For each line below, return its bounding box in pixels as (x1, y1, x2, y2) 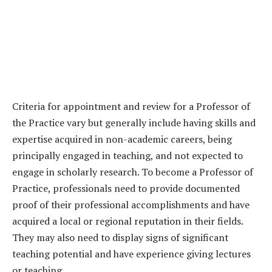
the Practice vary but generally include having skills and (12, 116, 256, 130)
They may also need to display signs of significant (12, 231, 228, 245)
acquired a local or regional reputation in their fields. (12, 214, 243, 228)
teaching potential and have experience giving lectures (12, 247, 251, 261)
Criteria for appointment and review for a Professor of (12, 100, 250, 114)
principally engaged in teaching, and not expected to (12, 149, 243, 163)
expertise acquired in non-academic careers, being (12, 132, 232, 146)
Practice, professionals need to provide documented (12, 182, 240, 195)
